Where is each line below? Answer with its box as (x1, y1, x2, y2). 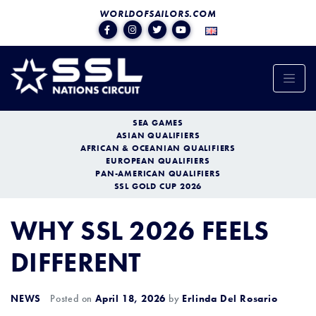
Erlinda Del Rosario (182, 292, 278, 305)
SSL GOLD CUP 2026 (114, 181, 202, 192)
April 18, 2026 (95, 292, 166, 305)
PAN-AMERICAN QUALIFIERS (95, 168, 221, 179)
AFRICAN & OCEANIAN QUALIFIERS (80, 142, 236, 154)
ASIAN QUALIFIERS (116, 130, 200, 141)
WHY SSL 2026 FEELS (11, 214, 269, 248)
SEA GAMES (132, 117, 184, 128)
